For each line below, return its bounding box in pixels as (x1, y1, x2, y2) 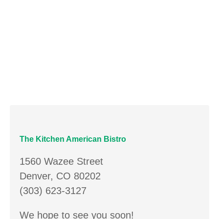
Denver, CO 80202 (20, 170, 101, 181)
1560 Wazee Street (20, 155, 103, 167)
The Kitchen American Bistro (20, 134, 126, 143)
